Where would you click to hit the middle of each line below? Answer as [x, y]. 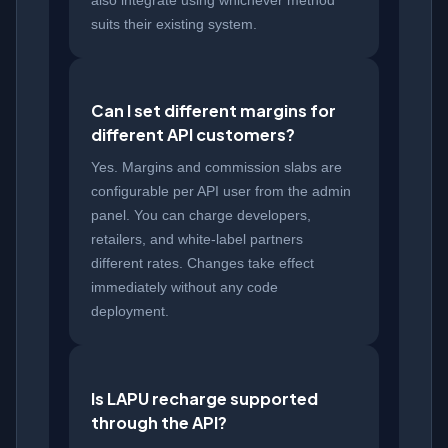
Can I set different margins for [213, 111]
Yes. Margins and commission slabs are [216, 167]
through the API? [159, 422]
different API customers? [193, 135]
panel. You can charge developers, [201, 215]
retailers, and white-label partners [197, 239]
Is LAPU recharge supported [204, 398]
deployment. [130, 311]
